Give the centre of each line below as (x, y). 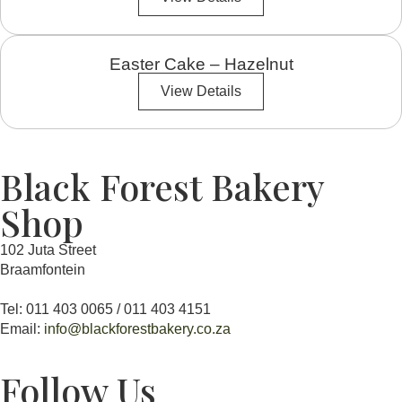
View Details (201, 92)
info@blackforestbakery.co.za (137, 329)
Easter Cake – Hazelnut (201, 65)
